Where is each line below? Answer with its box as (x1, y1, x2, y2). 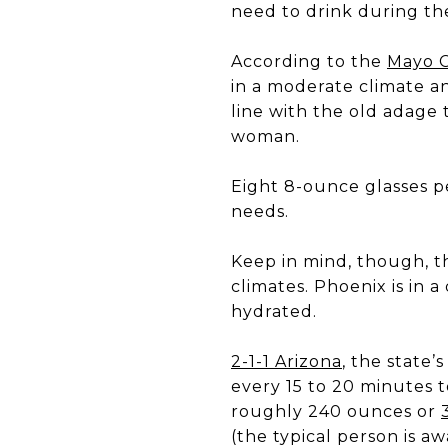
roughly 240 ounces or (231, 402, 441, 421)
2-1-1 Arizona (231, 352, 342, 371)
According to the (231, 52, 387, 71)
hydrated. (231, 302, 317, 321)
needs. (231, 202, 289, 221)
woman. (231, 127, 300, 146)
